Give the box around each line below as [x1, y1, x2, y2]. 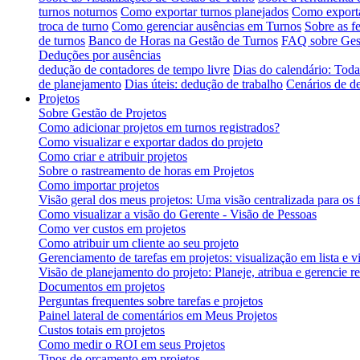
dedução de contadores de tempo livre [39, 62, 230, 76]
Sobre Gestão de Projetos [39, 105, 166, 120]
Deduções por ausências [39, 47, 161, 62]
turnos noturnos [39, 4, 117, 18]
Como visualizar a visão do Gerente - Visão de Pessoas [39, 207, 317, 221]
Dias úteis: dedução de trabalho [125, 76, 283, 91]
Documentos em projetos [39, 279, 165, 293]
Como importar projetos [39, 178, 159, 192]
